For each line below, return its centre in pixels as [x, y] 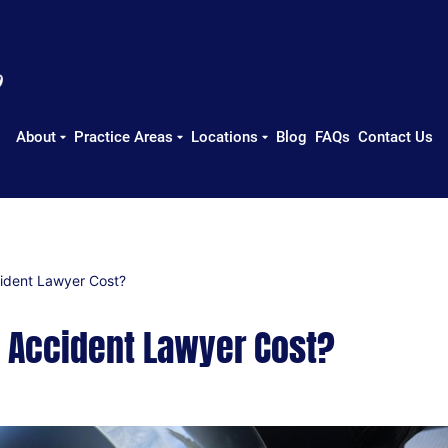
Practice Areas [123, 137]
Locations [224, 137]
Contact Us [395, 137]
